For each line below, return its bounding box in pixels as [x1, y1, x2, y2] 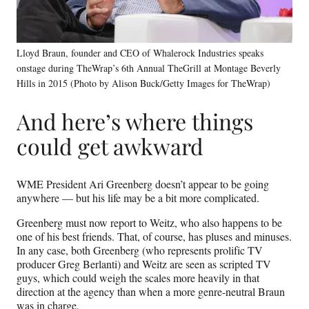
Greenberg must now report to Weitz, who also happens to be [17, 215, 282, 230]
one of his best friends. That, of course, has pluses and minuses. [17, 229, 292, 244]
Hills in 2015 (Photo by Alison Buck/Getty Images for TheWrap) [17, 76, 270, 90]
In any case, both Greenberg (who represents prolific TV [17, 243, 263, 258]
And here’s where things [17, 106, 253, 137]
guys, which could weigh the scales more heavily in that [17, 270, 259, 286]
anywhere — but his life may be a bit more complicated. [17, 190, 259, 206]
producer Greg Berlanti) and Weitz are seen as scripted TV [17, 257, 271, 272]
